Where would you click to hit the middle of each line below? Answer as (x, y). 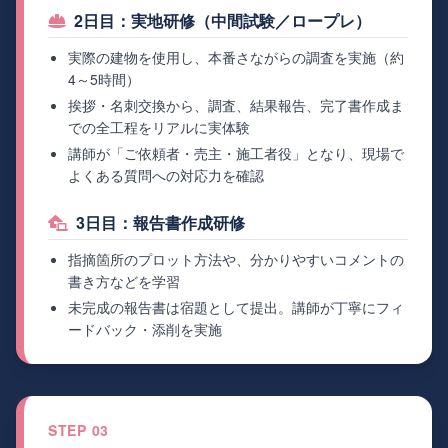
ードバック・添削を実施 (145, 329)
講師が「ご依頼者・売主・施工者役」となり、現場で (236, 153)
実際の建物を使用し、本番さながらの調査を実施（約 (236, 57)
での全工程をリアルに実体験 (159, 127)
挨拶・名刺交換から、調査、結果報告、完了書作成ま (236, 105)
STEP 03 (78, 430)
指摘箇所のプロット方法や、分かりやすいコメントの (236, 259)
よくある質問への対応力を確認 (166, 175)
